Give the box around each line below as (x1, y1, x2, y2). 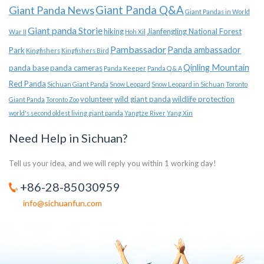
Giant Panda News (9, 4, 94, 16)
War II (9, 28, 27, 35)
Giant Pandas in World (185, 8, 250, 15)
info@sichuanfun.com (23, 198, 102, 208)
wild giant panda (114, 94, 171, 104)
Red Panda (9, 79, 46, 88)
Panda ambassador (167, 45, 241, 55)
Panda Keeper (104, 64, 146, 72)
